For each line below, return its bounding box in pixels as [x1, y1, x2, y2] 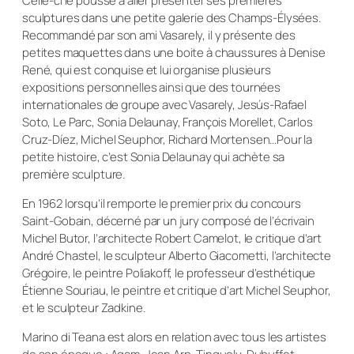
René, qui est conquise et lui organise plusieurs [22, 61, 271, 78]
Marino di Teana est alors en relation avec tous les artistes [22, 328, 326, 345]
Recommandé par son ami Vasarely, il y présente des [22, 26, 296, 43]
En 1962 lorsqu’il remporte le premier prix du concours [22, 194, 301, 212]
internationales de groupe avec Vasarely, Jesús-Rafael [22, 96, 307, 113]
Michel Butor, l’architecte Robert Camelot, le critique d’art [22, 229, 322, 247]
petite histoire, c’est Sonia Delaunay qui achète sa [22, 148, 285, 165]
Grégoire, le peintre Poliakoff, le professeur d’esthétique [22, 264, 316, 281]
